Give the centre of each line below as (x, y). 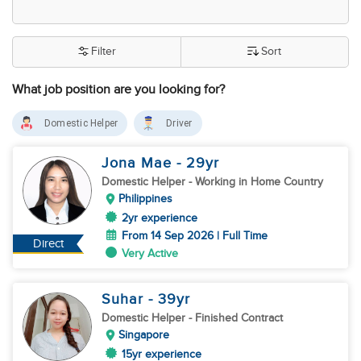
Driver (179, 123)
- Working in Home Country (256, 182)
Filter (103, 52)
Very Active (150, 253)
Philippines (145, 199)
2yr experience (160, 218)
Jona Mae (139, 163)
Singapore (144, 335)
